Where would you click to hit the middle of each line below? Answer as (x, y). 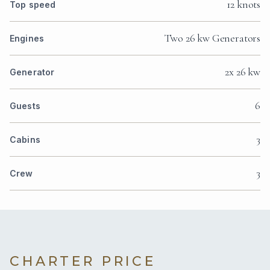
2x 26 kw (243, 72)
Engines (27, 39)
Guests (25, 106)
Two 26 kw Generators (212, 38)
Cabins (25, 140)
